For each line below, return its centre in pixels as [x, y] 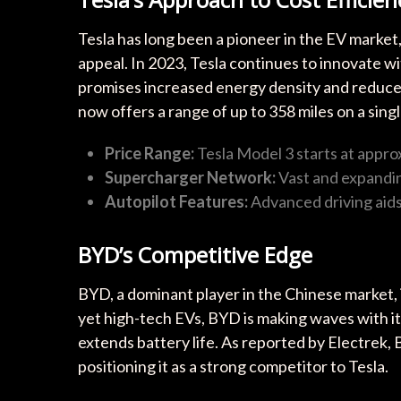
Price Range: [149, 153]
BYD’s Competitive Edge [195, 255]
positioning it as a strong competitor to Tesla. [233, 366]
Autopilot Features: [176, 201]
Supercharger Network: [190, 177]
